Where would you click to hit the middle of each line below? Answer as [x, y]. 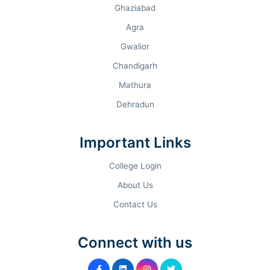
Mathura [135, 85]
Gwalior [135, 46]
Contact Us [135, 204]
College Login [135, 166]
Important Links [135, 143]
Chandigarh [135, 66]
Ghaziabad [135, 8]
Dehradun [135, 104]
